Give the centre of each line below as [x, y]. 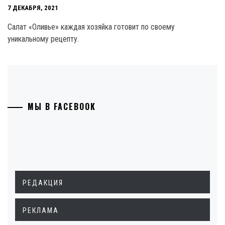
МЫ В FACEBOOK [62, 106]
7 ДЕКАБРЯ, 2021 [33, 8]
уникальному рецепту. [43, 39]
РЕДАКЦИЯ [43, 183]
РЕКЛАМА [41, 210]
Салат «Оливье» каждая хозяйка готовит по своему [91, 27]
